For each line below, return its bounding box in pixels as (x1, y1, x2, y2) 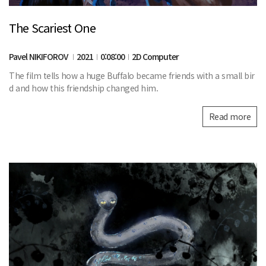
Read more (208, 110, 251, 123)
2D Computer (132, 50, 179, 63)
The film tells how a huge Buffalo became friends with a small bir (9, 69, 255, 82)
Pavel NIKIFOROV (9, 50, 69, 63)
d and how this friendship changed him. (9, 82, 158, 94)
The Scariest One (9, 19, 96, 37)
